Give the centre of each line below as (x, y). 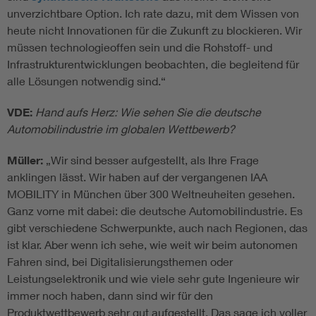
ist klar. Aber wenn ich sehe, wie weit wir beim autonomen (152, 244)
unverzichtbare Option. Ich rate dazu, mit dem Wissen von (153, 13)
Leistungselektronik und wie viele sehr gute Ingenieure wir (153, 278)
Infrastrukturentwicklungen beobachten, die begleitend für (153, 63)
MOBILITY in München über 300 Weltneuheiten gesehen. (151, 193)
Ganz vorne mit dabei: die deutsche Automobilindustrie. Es (155, 210)
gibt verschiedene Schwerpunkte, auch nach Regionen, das (157, 227)
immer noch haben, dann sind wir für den (110, 295)
